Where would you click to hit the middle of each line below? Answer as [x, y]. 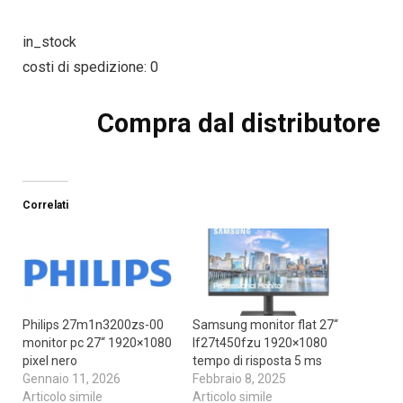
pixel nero [49, 360]
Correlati [45, 206]
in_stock [49, 42]
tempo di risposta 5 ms [257, 360]
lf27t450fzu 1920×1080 [260, 342]
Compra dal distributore [239, 124]
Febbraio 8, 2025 [239, 378]
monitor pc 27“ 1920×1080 [97, 342]
